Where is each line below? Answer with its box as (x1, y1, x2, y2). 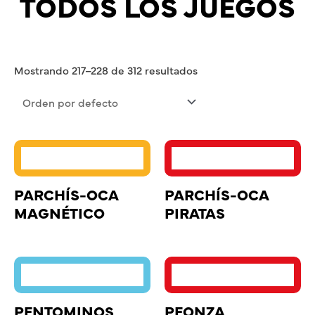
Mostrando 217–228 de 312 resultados (14, 62, 198, 77)
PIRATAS (165, 202, 225, 224)
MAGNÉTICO (14, 202, 105, 224)
